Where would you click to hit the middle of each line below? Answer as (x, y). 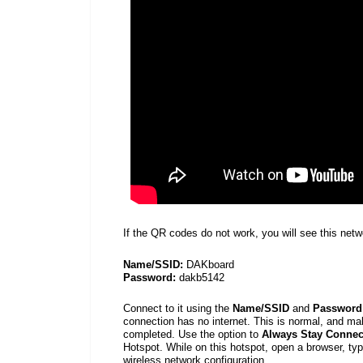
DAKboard (210, 264)
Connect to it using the (178, 308)
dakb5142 (202, 277)
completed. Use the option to (192, 334)
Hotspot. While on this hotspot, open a (213, 347)
